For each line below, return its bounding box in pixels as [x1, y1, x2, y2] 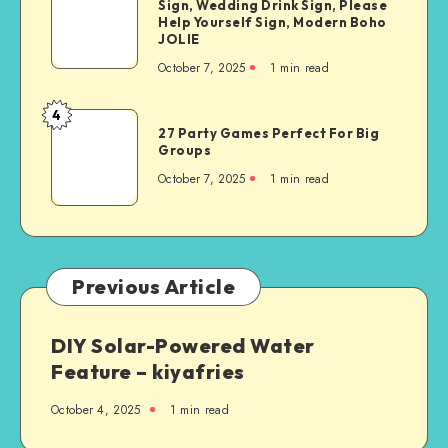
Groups [158, 141, 211, 158]
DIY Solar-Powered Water [51, 332, 315, 358]
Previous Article [72, 273, 235, 299]
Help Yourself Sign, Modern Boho [158, 13, 387, 30]
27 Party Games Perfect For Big [158, 124, 379, 141]
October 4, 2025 [51, 400, 141, 419]
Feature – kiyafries [51, 358, 245, 384]
